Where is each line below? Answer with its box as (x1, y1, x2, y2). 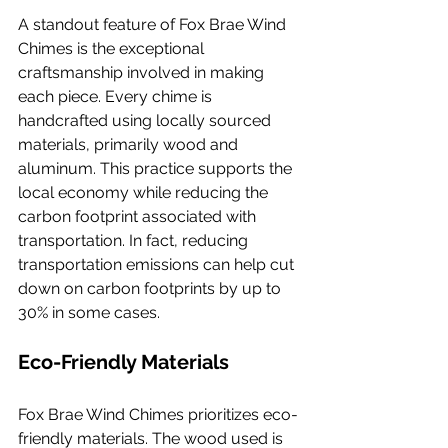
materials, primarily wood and (18, 135, 242, 154)
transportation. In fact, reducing (18, 231, 252, 250)
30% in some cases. (18, 303, 160, 322)
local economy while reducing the (18, 183, 272, 202)
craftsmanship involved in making (18, 63, 268, 82)
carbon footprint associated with (18, 207, 260, 226)
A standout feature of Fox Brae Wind (18, 15, 290, 34)
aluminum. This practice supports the (18, 159, 296, 178)
